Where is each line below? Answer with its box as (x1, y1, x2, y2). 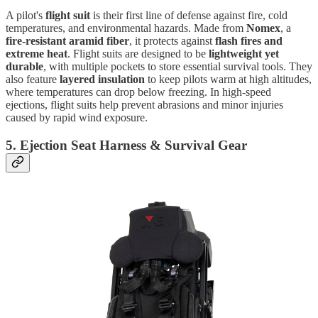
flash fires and (215, 35, 283, 48)
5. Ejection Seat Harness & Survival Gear (6, 138, 247, 153)
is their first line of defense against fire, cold (90, 9, 287, 22)
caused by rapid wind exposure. (6, 111, 148, 124)
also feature (6, 73, 60, 86)
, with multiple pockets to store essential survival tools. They (43, 60, 312, 73)
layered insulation (60, 73, 145, 86)
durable (6, 60, 43, 73)
